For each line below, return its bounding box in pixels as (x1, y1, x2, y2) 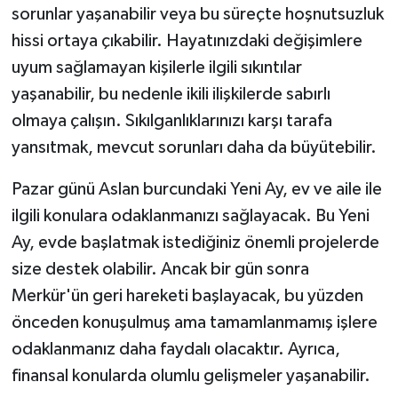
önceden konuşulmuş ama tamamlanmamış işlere (11, 313, 378, 331)
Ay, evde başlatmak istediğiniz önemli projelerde (11, 233, 379, 251)
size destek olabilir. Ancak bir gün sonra (11, 259, 309, 278)
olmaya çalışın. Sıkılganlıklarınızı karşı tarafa (11, 111, 332, 130)
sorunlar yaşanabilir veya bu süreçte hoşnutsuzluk (11, 4, 384, 23)
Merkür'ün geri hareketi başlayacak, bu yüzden (11, 286, 363, 305)
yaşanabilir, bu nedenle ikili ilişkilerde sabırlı (11, 84, 330, 103)
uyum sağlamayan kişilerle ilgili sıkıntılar (11, 58, 302, 76)
